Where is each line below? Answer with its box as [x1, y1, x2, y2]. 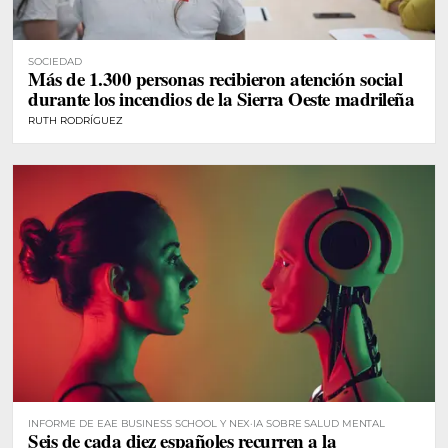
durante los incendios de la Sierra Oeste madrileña [28, 84, 415, 112]
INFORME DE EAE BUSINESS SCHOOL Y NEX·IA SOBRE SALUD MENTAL [28, 417, 386, 431]
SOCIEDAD [28, 54, 82, 68]
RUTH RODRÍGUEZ [28, 113, 123, 127]
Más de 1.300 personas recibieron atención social [28, 64, 403, 92]
